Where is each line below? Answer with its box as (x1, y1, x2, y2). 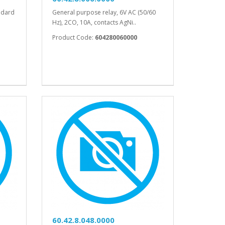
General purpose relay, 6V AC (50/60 (52, 8, 156, 17)
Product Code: (52, 33, 95, 42)
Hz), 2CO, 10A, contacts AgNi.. (52, 18, 137, 27)
